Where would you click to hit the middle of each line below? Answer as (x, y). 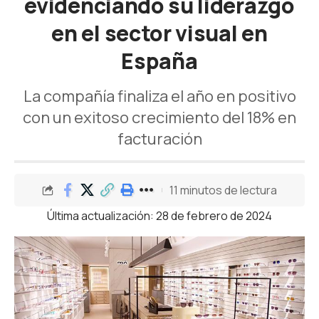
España (159, 61)
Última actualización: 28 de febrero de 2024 (159, 216)
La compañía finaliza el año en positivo (159, 96)
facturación (159, 139)
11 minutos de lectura (223, 190)
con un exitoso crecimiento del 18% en (159, 117)
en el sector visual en (159, 33)
